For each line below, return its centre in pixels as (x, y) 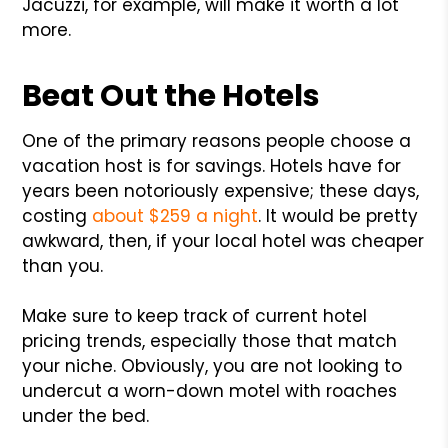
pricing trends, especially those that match (210, 340)
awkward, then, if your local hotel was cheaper (223, 240)
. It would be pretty (338, 215)
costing (57, 215)
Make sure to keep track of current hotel (195, 315)
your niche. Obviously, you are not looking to (212, 365)
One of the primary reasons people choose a (217, 140)
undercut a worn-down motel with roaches (210, 390)
